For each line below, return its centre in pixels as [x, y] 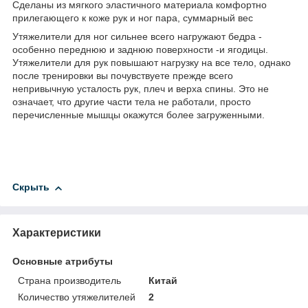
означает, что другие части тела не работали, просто [132, 101]
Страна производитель [69, 280]
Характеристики [57, 232]
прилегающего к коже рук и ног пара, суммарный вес [133, 18]
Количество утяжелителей [77, 297]
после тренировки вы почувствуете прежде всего [123, 75]
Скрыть [31, 187]
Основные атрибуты [63, 261]
